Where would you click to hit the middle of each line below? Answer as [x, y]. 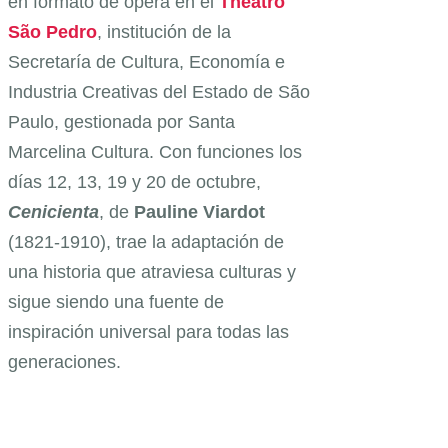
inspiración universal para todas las [148, 331]
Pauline [166, 211]
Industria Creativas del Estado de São [159, 91]
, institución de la [164, 31]
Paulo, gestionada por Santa [121, 121]
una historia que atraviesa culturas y [152, 271]
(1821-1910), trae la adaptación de [146, 241]
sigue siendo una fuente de [116, 301]
